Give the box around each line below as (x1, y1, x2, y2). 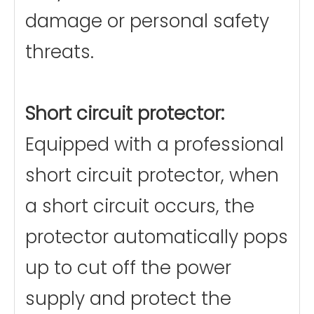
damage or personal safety (25, 8, 269, 34)
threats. (25, 39, 94, 64)
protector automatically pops (25, 224, 288, 250)
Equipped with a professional (25, 132, 284, 157)
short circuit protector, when (25, 163, 279, 188)
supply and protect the (25, 286, 231, 311)
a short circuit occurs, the (25, 193, 254, 219)
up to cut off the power (25, 255, 231, 280)
